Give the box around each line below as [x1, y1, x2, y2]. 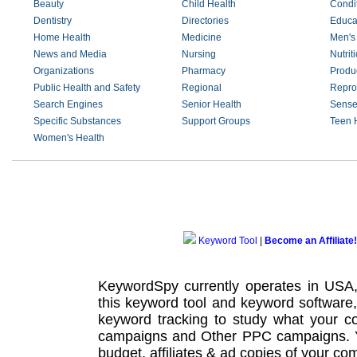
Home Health [33, 32, 91, 43]
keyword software [240, 294, 354, 311]
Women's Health [33, 132, 104, 143]
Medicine [181, 32, 222, 43]
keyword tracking [97, 311, 208, 328]
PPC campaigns [241, 328, 346, 344]
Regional [181, 82, 222, 93]
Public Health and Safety [33, 82, 140, 93]
